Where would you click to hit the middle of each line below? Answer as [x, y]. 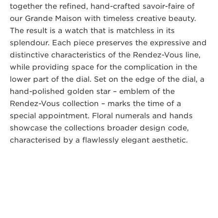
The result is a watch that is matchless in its [92, 31]
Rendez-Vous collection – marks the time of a [95, 104]
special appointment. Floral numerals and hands [101, 116]
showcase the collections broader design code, [99, 128]
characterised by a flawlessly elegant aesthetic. [99, 140]
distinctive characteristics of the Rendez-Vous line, [105, 55]
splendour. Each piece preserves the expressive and [108, 43]
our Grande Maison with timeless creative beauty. [103, 19]
